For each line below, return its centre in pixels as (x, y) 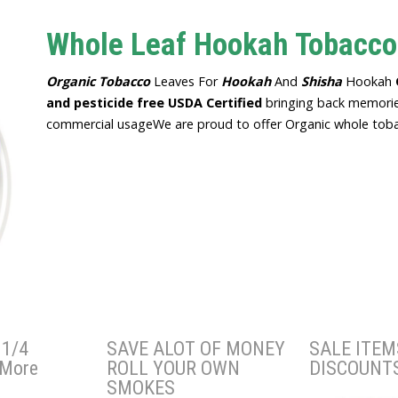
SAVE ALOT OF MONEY (196, 348)
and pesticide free (107, 102)
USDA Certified (217, 102)
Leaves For (186, 81)
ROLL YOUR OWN (173, 368)
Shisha (322, 81)
